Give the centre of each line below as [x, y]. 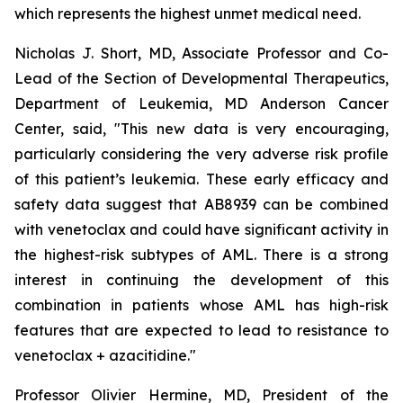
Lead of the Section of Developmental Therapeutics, [201, 78]
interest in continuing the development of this [201, 280]
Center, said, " [68, 129]
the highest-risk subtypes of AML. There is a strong [201, 255]
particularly [55, 154]
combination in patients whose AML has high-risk [201, 305]
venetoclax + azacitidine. [102, 355]
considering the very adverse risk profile [245, 154]
